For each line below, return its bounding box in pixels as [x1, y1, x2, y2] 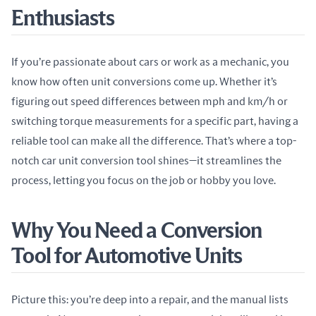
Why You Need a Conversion [11, 221, 262, 242]
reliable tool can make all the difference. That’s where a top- [11, 135, 296, 147]
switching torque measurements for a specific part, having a [11, 116, 298, 127]
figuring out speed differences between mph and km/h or [11, 96, 288, 107]
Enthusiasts [11, 8, 114, 30]
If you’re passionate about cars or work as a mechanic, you [11, 56, 289, 68]
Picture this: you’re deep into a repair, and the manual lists [11, 294, 288, 305]
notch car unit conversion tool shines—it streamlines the [11, 155, 281, 166]
